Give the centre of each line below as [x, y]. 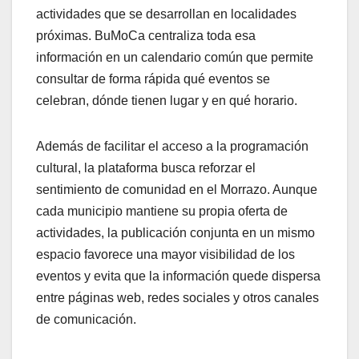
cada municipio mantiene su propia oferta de [162, 211]
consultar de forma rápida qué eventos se [153, 79]
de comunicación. [86, 319]
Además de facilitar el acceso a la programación [172, 146]
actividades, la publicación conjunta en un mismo [175, 232]
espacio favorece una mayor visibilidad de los [165, 254]
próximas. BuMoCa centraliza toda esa [146, 35]
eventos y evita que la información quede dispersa [178, 276]
